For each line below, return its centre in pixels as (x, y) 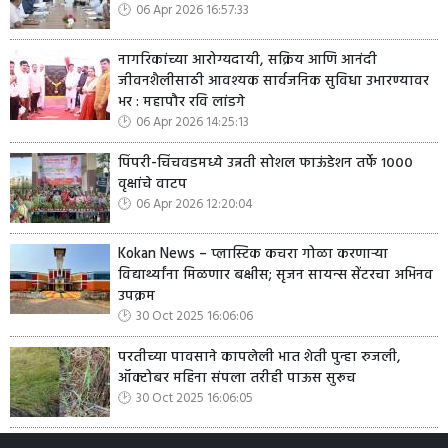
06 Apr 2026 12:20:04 (194, 204)
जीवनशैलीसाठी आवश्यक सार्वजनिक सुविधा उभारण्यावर (273, 81)
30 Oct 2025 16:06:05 (194, 398)
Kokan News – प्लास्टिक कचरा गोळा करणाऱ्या (253, 254)
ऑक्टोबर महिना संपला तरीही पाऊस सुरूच (237, 378)
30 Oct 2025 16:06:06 (194, 316)
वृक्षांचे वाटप (152, 184)
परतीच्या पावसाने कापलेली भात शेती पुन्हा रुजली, (259, 357)
